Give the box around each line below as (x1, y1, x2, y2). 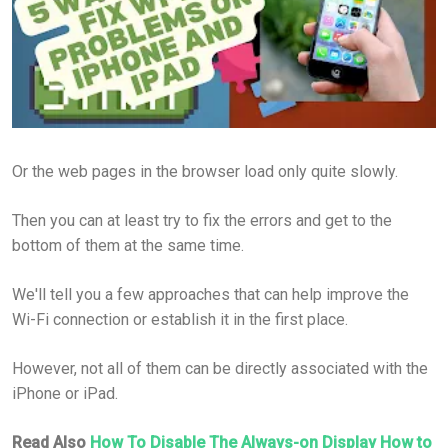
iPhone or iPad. (12, 383, 118, 403)
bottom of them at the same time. (12, 235, 248, 255)
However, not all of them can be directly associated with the (12, 358, 428, 378)
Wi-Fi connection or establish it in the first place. (12, 309, 352, 329)
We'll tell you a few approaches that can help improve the (12, 284, 409, 304)
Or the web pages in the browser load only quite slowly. (12, 161, 402, 181)
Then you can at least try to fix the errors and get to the (12, 210, 392, 230)
